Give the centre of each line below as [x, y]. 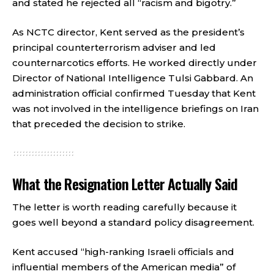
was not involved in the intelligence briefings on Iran [135, 108]
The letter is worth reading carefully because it [124, 207]
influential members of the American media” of [124, 267]
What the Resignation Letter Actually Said [125, 183]
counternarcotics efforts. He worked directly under [135, 62]
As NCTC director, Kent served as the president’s [128, 32]
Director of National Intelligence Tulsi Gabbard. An [133, 78]
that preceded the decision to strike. [99, 124]
